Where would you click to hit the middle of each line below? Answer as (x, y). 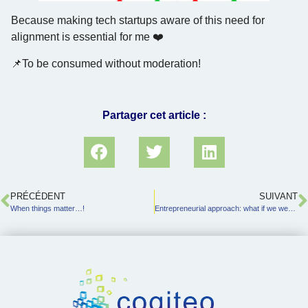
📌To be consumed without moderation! (106, 63)
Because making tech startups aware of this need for (138, 21)
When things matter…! (47, 208)
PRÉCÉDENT (38, 196)
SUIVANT (278, 196)
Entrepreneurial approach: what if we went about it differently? (291, 208)
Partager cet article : (154, 115)
